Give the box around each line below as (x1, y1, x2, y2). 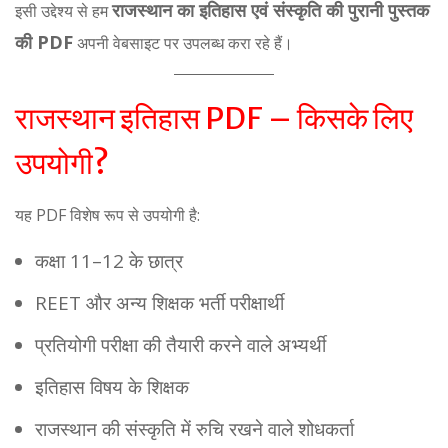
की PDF (15, 30, 73, 54)
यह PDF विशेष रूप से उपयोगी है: (15, 204, 200, 226)
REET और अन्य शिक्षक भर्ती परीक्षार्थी (35, 290, 284, 316)
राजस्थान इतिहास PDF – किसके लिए (15, 99, 413, 137)
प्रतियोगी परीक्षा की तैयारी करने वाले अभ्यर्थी (35, 332, 326, 358)
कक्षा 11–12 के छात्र (35, 248, 183, 274)
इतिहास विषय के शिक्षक (35, 374, 189, 400)
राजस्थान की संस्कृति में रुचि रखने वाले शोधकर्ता (35, 416, 354, 442)
